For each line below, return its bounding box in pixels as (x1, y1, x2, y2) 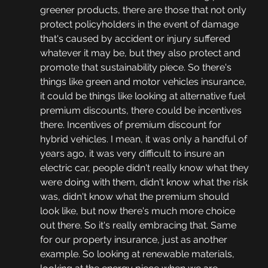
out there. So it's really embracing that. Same (39, 220, 239, 232)
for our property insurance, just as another (39, 234, 230, 246)
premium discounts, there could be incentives (39, 105, 244, 117)
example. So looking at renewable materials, (39, 248, 237, 260)
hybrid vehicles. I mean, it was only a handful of (39, 133, 249, 145)
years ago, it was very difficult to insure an (39, 148, 227, 160)
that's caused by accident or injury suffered (39, 33, 233, 45)
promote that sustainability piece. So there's (39, 62, 234, 74)
